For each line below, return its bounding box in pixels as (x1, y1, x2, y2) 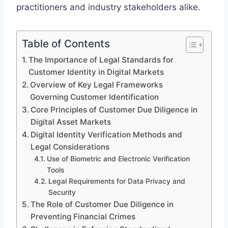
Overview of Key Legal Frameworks (30, 79, 163, 90)
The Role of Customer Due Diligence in (31, 199, 174, 209)
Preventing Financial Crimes (31, 211, 136, 221)
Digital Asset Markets (31, 117, 111, 127)
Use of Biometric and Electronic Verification (46, 154, 190, 163)
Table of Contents (22, 37, 110, 50)
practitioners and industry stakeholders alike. (16, 2, 201, 12)
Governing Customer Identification (30, 92, 159, 102)
